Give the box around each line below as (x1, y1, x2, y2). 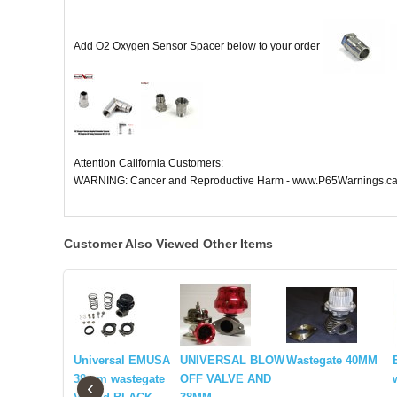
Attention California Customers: (74, 157, 223, 170)
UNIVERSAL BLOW (180, 354, 284, 368)
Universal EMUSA (74, 354, 170, 368)
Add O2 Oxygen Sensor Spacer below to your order (74, 39, 323, 52)
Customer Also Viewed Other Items (64, 237, 273, 252)
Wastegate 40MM (286, 354, 378, 368)
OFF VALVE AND (180, 372, 271, 386)
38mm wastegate (74, 372, 165, 386)
